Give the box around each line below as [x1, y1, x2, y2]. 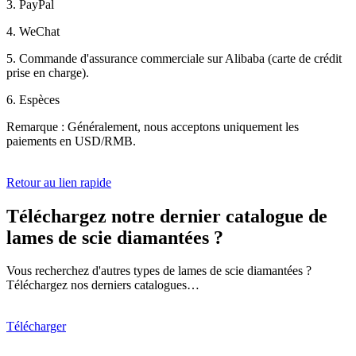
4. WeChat [6, 24, 60, 38]
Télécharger [6, 319, 66, 334]
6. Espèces [6, 92, 60, 106]
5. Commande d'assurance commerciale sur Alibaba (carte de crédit [6, 51, 342, 65]
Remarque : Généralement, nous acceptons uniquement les [6, 119, 299, 133]
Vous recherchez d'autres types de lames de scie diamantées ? [6, 264, 311, 278]
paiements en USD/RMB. [6, 133, 136, 148]
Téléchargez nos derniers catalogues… [6, 278, 199, 292]
